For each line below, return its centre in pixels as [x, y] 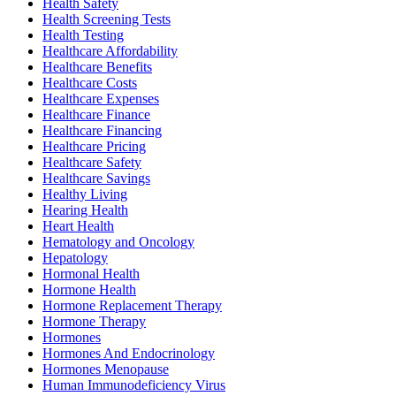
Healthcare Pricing [94, 146]
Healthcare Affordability [110, 50]
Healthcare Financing [102, 130]
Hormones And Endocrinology [129, 353]
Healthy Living [85, 194]
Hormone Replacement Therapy [132, 305]
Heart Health [78, 225]
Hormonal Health [91, 273]
